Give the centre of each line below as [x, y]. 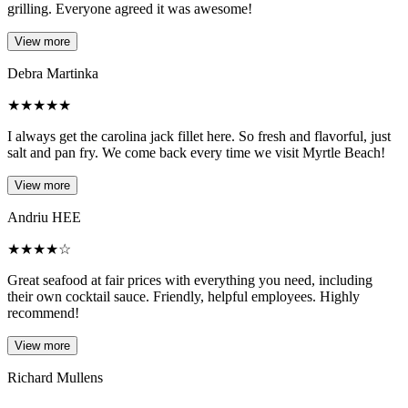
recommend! [43, 313]
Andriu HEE [44, 218]
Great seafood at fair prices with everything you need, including [190, 280]
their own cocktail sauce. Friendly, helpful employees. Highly [184, 297]
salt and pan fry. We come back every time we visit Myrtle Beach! [196, 153]
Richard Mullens [55, 378]
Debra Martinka [53, 74]
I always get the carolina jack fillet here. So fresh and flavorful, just [199, 137]
